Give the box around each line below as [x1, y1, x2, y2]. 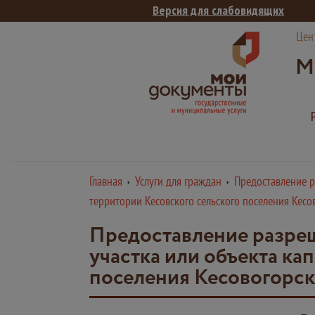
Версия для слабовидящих [152, 2, 284, 18]
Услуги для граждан [135, 173, 221, 189]
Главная [89, 173, 122, 189]
